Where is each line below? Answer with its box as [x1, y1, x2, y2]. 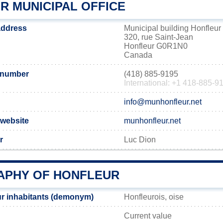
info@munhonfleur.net [124, 98, 202, 106]
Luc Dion [124, 135, 156, 144]
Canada [124, 51, 152, 59]
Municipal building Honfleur [124, 24, 221, 32]
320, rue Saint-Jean [124, 33, 193, 41]
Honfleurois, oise [124, 193, 184, 201]
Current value [124, 212, 172, 220]
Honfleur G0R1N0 [124, 42, 188, 50]
